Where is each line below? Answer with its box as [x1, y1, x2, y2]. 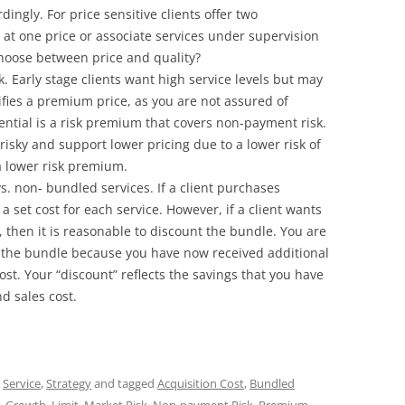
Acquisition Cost [157, 375, 244, 391]
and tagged [91, 375, 157, 391]
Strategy [46, 375, 91, 391]
